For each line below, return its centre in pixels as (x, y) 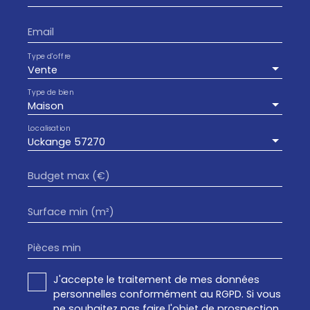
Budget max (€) (69, 175)
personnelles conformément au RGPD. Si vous (167, 294)
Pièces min (54, 247)
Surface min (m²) (71, 211)
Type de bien (51, 92)
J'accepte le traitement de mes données (156, 279)
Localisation (49, 128)
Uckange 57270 (66, 142)
